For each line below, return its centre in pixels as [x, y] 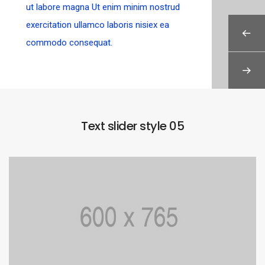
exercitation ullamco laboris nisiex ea [98, 25]
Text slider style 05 [132, 126]
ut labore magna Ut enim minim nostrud [103, 7]
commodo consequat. [69, 42]
